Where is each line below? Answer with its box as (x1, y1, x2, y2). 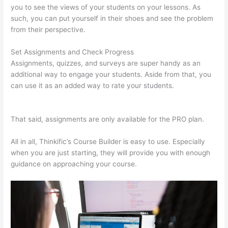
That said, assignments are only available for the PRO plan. (11, 115, 205, 124)
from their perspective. (11, 25, 86, 34)
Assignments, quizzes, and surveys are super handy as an (11, 59, 201, 68)
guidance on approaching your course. (11, 160, 137, 168)
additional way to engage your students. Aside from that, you (11, 70, 212, 79)
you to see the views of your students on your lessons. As (11, 3, 201, 12)
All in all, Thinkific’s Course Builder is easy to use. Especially (11, 137, 206, 146)
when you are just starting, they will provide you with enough (11, 149, 211, 157)
